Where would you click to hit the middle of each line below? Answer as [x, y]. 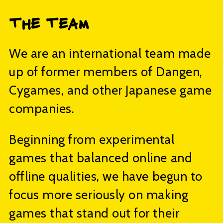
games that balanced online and [101, 158]
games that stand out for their [94, 213]
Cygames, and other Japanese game [111, 90]
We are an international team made [110, 54]
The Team [49, 24]
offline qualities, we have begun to [106, 176]
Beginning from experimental [92, 140]
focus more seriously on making [99, 195]
